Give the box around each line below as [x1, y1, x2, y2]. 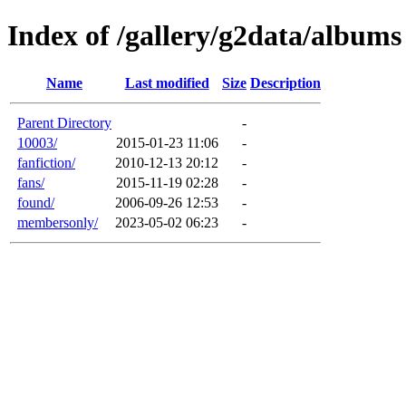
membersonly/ [17, 214, 98, 230]
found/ [17, 194, 54, 210]
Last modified [124, 74, 209, 91]
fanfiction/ [17, 154, 75, 170]
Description [250, 74, 321, 91]
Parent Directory [17, 114, 111, 130]
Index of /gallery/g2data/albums [7, 19, 401, 53]
